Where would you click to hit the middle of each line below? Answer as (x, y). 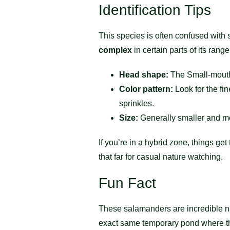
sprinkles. (137, 103)
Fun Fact (127, 183)
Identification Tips (155, 10)
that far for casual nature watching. (161, 157)
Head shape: (144, 74)
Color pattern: (146, 89)
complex (115, 50)
